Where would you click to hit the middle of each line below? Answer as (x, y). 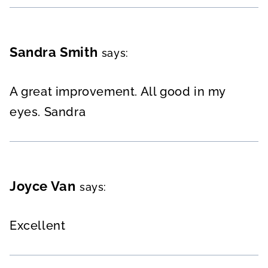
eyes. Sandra (48, 112)
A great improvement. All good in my (118, 91)
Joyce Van (43, 186)
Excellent (38, 225)
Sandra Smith (54, 52)
